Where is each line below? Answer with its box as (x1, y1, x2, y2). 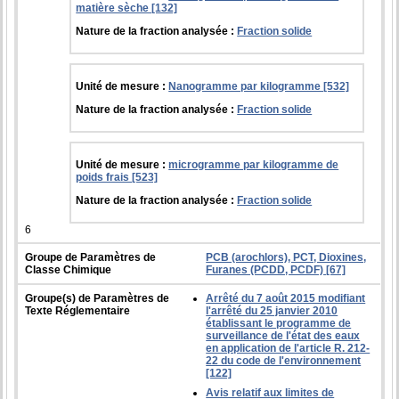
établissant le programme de (206, 316, 352, 330)
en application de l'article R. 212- (206, 341, 370, 354)
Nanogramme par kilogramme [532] (168, 79, 350, 93)
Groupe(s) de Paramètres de (25, 291, 170, 305)
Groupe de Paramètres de (25, 250, 157, 264)
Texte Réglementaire (25, 304, 131, 317)
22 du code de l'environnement (206, 354, 362, 367)
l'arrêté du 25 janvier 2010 (206, 304, 338, 317)
